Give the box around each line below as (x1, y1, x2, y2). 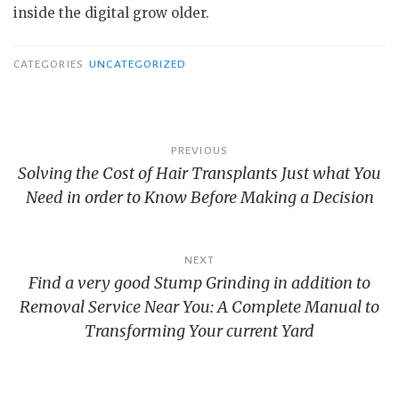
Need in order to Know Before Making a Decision (25, 186, 374, 208)
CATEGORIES (13, 57, 86, 70)
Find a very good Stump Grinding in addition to (28, 272, 370, 293)
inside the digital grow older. (13, 4, 209, 21)
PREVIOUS (171, 143, 228, 157)
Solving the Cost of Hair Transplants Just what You (18, 162, 381, 183)
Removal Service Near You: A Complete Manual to (20, 296, 379, 317)
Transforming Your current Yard (85, 320, 314, 341)
